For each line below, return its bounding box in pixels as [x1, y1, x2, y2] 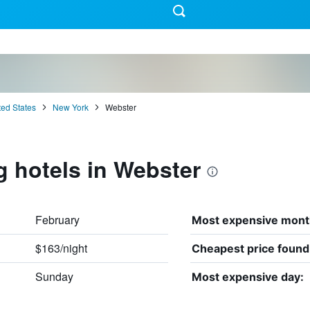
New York [52, 100, 89, 113]
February [35, 211, 80, 228]
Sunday [35, 268, 73, 284]
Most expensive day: [191, 269, 304, 284]
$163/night [35, 239, 87, 256]
